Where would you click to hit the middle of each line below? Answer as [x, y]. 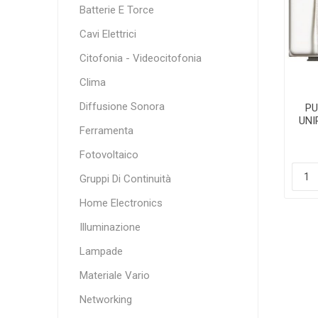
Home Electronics [121, 203]
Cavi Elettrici [108, 34]
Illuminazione [110, 227]
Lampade [101, 251]
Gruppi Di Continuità [125, 179]
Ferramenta [106, 131]
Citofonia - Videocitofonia [140, 58]
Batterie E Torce [116, 10]
